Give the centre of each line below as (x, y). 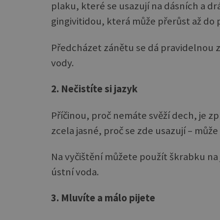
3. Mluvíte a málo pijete (103, 198)
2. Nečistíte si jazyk (94, 89)
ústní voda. (75, 172)
